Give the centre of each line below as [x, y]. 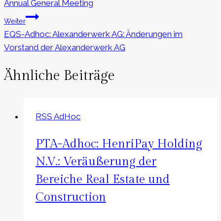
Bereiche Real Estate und [103, 179]
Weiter [15, 21]
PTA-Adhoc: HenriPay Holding [119, 144]
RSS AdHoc [58, 116]
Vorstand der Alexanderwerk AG [65, 48]
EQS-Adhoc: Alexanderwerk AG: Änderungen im [93, 34]
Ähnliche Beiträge [59, 76]
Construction [71, 197]
